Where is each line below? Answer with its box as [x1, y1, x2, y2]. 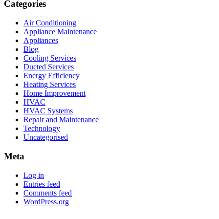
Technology [23, 124, 60, 133]
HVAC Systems [23, 107, 73, 115]
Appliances [23, 36, 58, 45]
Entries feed [23, 179, 60, 188]
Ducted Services [23, 63, 74, 71]
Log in [23, 171, 44, 179]
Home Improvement [23, 89, 86, 98]
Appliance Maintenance [23, 27, 97, 36]
